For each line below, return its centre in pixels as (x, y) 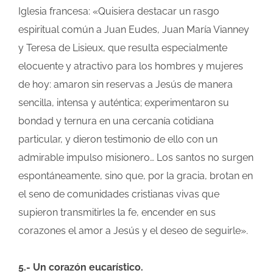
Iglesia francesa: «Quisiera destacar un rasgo (119, 12)
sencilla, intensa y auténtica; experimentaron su (124, 103)
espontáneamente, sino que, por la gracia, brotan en (136, 176)
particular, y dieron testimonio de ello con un (118, 140)
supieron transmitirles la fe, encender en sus (117, 213)
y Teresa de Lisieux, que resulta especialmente (123, 48)
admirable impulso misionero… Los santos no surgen (136, 158)
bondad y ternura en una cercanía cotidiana (116, 121)
